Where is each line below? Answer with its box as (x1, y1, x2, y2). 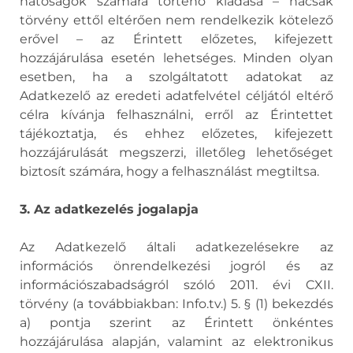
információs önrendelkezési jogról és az (20, 258, 333, 273)
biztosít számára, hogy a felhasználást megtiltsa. (20, 164, 319, 179)
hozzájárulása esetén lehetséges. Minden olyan (20, 50, 333, 65)
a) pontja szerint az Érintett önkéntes (20, 315, 333, 330)
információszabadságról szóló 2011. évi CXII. (20, 277, 333, 292)
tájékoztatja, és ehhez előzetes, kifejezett (20, 126, 333, 141)
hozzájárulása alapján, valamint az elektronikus (20, 334, 333, 349)
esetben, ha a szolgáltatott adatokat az (20, 69, 333, 84)
